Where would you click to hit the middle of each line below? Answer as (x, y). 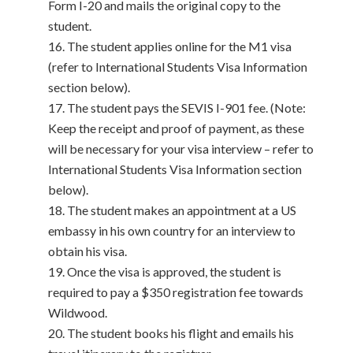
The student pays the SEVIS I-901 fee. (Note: (186, 108)
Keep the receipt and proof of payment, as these (176, 128)
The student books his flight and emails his (180, 333)
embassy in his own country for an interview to (171, 230)
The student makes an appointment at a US (181, 210)
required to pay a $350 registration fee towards (175, 292)
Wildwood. (77, 312)
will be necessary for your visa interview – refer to (180, 149)
